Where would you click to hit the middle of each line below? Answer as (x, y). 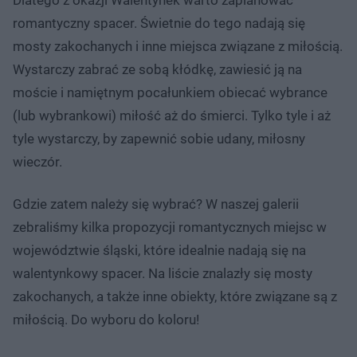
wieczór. (39, 161)
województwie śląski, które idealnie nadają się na (159, 250)
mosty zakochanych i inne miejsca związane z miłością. (178, 46)
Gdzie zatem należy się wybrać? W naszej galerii (156, 204)
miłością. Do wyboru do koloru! (106, 319)
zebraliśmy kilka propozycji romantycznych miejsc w (170, 227)
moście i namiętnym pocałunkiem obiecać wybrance (170, 92)
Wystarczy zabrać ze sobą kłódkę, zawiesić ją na (157, 69)
